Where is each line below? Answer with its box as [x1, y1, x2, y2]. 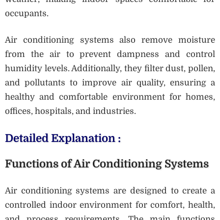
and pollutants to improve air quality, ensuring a [5, 78, 215, 88]
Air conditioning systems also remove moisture [5, 35, 215, 45]
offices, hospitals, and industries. [5, 107, 136, 116]
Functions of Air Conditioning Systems [5, 157, 209, 170]
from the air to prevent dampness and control [5, 50, 215, 59]
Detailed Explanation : [5, 132, 121, 144]
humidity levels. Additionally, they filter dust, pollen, [5, 64, 215, 74]
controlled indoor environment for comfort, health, [5, 200, 215, 210]
